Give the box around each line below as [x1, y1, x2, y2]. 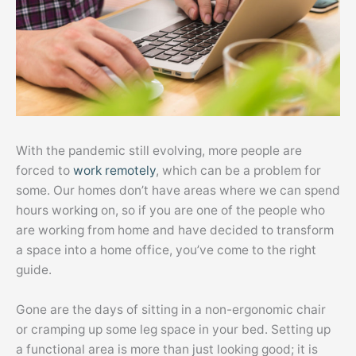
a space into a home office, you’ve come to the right [16, 242, 316, 257]
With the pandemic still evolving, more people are [16, 142, 302, 158]
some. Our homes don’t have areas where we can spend [16, 182, 340, 198]
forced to [16, 162, 73, 178]
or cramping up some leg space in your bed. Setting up [16, 321, 331, 337]
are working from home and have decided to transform [16, 222, 334, 238]
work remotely [73, 162, 156, 178]
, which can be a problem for [156, 162, 321, 178]
